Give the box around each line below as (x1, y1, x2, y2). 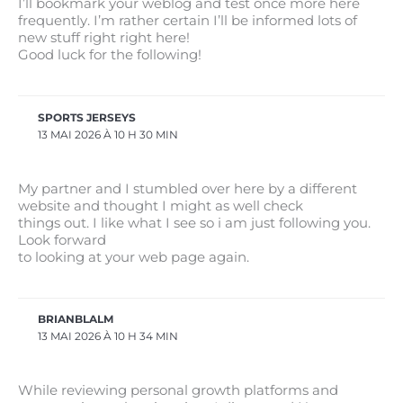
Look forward (18, 231, 106, 248)
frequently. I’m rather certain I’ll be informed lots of (18, 12, 357, 29)
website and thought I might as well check (18, 197, 303, 214)
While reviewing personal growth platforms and (18, 382, 338, 399)
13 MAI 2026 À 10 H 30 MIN (38, 128, 179, 141)
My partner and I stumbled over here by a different (18, 180, 357, 197)
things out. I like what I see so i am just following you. (18, 214, 371, 231)
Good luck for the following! (18, 46, 201, 63)
